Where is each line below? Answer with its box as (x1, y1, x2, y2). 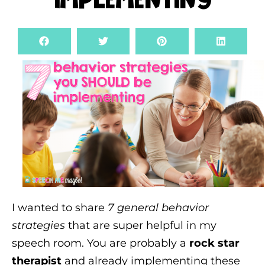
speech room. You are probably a (12, 236, 189, 250)
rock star (189, 236, 240, 250)
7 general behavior (108, 201, 209, 214)
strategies (12, 218, 65, 232)
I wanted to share (12, 201, 108, 214)
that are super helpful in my (65, 218, 216, 232)
